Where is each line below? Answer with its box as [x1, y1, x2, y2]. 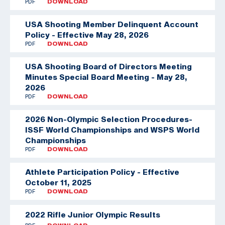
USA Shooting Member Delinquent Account [25, 19, 198, 29]
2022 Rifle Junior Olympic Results [25, 210, 160, 219]
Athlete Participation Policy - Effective [25, 167, 179, 176]
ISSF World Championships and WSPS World [25, 125, 199, 134]
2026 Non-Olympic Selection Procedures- [25, 114, 192, 124]
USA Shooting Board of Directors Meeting [25, 61, 192, 71]
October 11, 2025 [25, 177, 91, 187]
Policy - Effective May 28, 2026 [25, 30, 149, 39]
